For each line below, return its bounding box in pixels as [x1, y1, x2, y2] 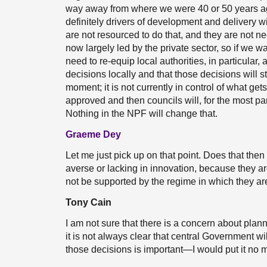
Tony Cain [66, 197, 111, 207]
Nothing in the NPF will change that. [66, 108, 218, 119]
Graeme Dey [66, 129, 121, 139]
